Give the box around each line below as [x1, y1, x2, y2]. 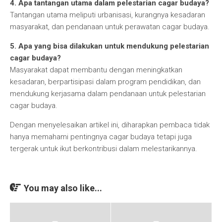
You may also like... [24, 183, 102, 193]
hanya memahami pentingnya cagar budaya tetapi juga [10, 132, 192, 141]
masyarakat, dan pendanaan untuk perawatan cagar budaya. [10, 22, 210, 31]
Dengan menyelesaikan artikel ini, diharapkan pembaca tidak [10, 120, 210, 129]
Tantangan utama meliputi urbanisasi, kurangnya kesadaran [10, 10, 205, 19]
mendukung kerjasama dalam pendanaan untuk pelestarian [10, 89, 206, 98]
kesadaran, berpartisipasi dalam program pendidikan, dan [10, 77, 201, 86]
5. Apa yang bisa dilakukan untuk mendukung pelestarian [10, 42, 209, 51]
